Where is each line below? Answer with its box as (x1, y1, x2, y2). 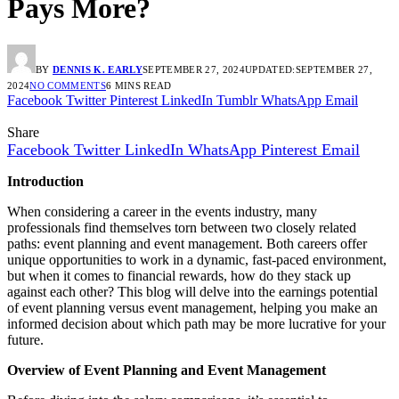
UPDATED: (244, 63, 296, 75)
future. (7, 331, 44, 347)
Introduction (7, 173, 84, 189)
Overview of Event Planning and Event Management (7, 362, 326, 378)
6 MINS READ (105, 79, 172, 91)
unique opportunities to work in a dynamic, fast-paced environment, (7, 251, 387, 267)
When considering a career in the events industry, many (7, 203, 317, 219)
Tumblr (216, 92, 257, 108)
